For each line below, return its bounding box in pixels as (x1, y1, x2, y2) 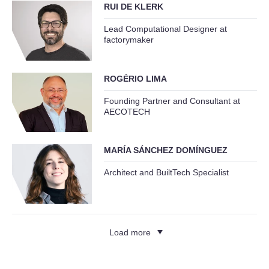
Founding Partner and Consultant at (103, 95, 240, 106)
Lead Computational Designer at (103, 24, 227, 34)
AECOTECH (103, 106, 150, 116)
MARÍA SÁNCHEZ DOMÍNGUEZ (103, 145, 228, 155)
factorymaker (103, 35, 154, 45)
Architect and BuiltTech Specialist (103, 167, 229, 177)
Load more (109, 227, 151, 237)
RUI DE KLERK (103, 2, 163, 12)
